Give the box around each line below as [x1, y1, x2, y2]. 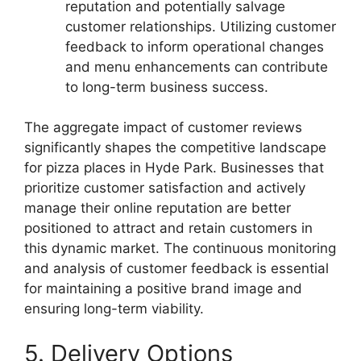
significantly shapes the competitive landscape [24, 139, 326, 156]
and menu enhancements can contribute [65, 58, 328, 75]
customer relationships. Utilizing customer [65, 18, 336, 35]
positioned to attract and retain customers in [24, 220, 313, 237]
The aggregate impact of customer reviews [24, 119, 302, 136]
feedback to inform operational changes [65, 38, 324, 55]
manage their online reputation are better [24, 200, 291, 217]
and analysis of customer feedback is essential [24, 260, 329, 277]
